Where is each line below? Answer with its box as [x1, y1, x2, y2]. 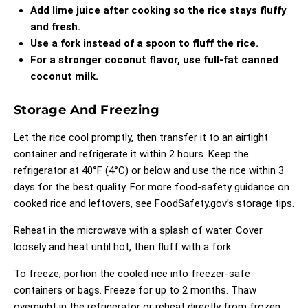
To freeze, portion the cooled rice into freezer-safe [14, 267, 250, 280]
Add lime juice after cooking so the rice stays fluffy [30, 3, 287, 16]
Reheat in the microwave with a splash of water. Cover [14, 223, 263, 236]
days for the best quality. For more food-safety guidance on [14, 180, 289, 193]
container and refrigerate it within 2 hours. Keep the [14, 147, 249, 160]
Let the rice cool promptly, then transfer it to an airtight [14, 131, 268, 144]
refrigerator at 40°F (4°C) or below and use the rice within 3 [14, 164, 284, 177]
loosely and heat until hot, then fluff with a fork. [14, 240, 233, 253]
